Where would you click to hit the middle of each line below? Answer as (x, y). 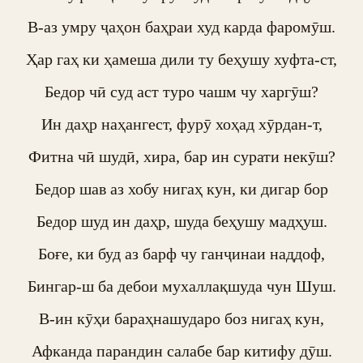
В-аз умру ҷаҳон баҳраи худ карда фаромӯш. (181, 27)
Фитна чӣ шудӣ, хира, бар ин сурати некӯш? (181, 156)
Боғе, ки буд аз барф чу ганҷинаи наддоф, (181, 254)
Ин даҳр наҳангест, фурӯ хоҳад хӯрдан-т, (181, 124)
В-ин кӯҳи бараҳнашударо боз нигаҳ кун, (181, 318)
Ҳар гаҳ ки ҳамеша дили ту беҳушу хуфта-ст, (181, 59)
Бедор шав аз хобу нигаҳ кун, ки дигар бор (181, 189)
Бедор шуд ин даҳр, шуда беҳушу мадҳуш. (181, 221)
